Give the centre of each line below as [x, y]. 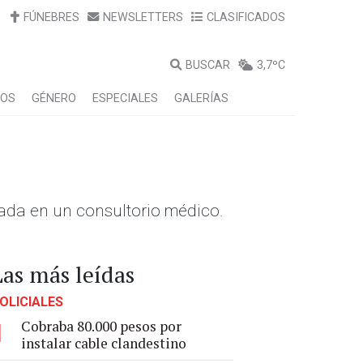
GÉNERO [54, 98]
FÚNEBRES [51, 17]
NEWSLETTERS [143, 17]
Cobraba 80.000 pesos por [101, 326]
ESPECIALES [125, 98]
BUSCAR [208, 65]
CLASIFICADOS [246, 17]
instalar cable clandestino [104, 343]
